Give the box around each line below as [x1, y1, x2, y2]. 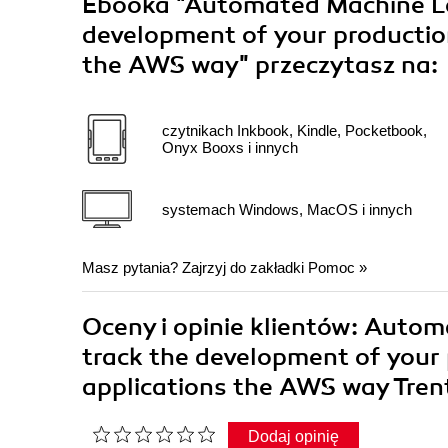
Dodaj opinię [248, 428, 339, 446]
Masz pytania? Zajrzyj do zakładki [82, 259, 308, 277]
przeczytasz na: [255, 50, 438, 81]
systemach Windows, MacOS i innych [162, 200, 412, 218]
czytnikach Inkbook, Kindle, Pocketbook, [162, 122, 427, 140]
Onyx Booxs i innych [162, 139, 298, 157]
